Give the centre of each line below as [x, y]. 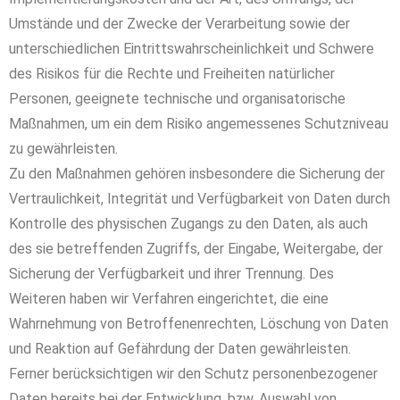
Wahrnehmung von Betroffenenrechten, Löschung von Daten [199, 324]
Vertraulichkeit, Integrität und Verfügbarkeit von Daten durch [200, 199]
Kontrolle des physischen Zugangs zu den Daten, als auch [188, 224]
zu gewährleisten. [63, 149]
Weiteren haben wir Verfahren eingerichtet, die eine [169, 299]
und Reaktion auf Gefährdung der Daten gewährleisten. [180, 349]
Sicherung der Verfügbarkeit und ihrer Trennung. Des [171, 274]
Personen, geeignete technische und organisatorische [177, 99]
